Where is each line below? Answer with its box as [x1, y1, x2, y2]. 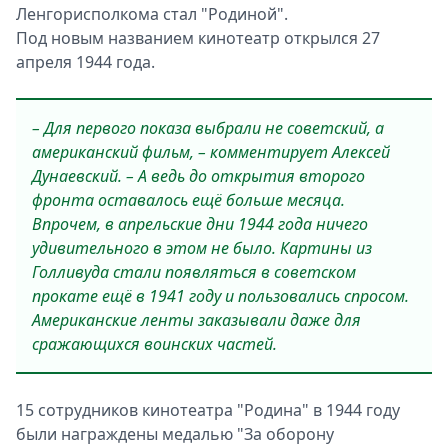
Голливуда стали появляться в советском [32, 261, 356, 284]
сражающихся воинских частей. [32, 333, 277, 356]
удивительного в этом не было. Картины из [32, 237, 372, 260]
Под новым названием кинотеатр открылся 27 [16, 27, 380, 50]
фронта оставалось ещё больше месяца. [32, 189, 345, 212]
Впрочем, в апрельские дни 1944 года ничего [32, 213, 368, 236]
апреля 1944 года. [16, 51, 155, 74]
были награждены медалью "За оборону [16, 423, 334, 446]
